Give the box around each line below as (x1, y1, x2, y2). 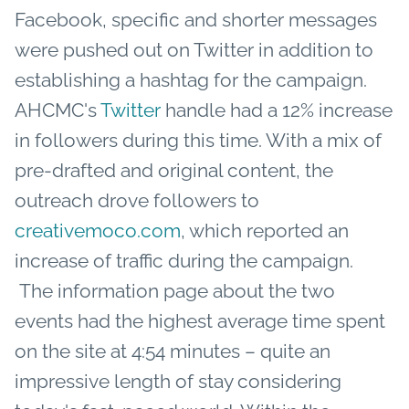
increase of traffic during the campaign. (15, 248, 353, 272)
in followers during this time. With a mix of (15, 128, 382, 152)
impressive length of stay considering (15, 369, 341, 393)
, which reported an (181, 218, 349, 242)
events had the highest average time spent (15, 309, 385, 332)
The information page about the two (15, 278, 335, 302)
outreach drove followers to (15, 188, 259, 212)
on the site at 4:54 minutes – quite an (15, 339, 330, 362)
